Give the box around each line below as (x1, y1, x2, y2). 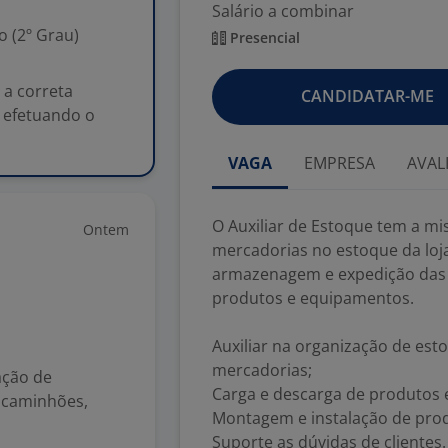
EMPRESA (304, 152, 375, 174)
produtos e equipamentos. (212, 287, 414, 309)
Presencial (226, 28, 300, 47)
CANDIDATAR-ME (300, 85, 434, 107)
